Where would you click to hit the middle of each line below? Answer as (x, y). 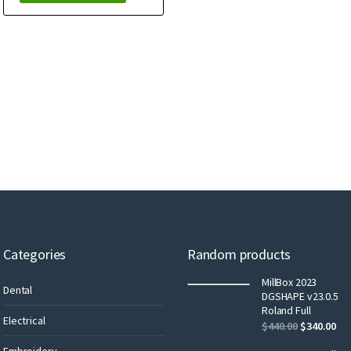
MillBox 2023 (289, 282)
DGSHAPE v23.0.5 (300, 296)
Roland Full (286, 310)
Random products (239, 254)
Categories (35, 254)
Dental (18, 289)
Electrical (24, 320)
